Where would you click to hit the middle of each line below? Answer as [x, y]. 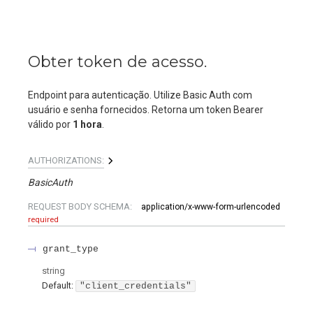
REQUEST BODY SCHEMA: [81, 206]
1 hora [87, 124]
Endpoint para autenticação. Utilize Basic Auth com [140, 95]
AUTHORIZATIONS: [66, 160]
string [53, 271]
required [43, 219]
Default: [58, 286]
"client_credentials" [136, 286]
